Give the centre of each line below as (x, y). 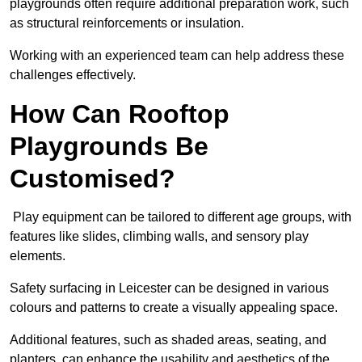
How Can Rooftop (120, 114)
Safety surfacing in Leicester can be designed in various (169, 288)
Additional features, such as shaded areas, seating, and (168, 340)
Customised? (93, 179)
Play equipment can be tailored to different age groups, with (181, 217)
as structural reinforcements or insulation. (128, 23)
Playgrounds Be (109, 147)
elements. (39, 256)
